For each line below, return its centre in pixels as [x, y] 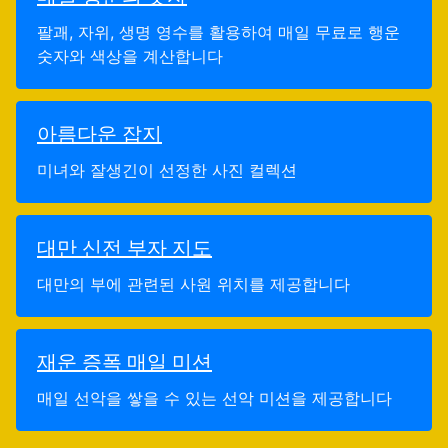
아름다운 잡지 [99, 134]
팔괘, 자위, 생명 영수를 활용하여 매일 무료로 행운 [218, 32]
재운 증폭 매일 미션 [124, 362]
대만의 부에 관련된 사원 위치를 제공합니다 [193, 284]
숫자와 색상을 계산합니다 [130, 56]
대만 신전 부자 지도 [124, 248]
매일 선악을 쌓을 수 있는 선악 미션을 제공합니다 [214, 398]
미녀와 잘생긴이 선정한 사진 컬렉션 [167, 170]
